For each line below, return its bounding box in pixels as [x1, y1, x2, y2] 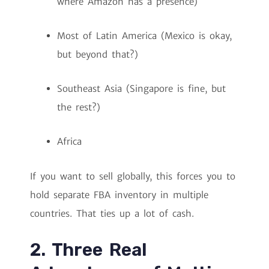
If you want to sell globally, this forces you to [30, 170, 235, 182]
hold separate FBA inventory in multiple [30, 189, 208, 201]
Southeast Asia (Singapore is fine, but [57, 83, 226, 95]
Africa [57, 136, 82, 148]
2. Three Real [30, 238, 147, 261]
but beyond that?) [57, 48, 138, 60]
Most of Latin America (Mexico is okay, [57, 29, 232, 41]
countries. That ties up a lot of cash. [30, 207, 194, 219]
